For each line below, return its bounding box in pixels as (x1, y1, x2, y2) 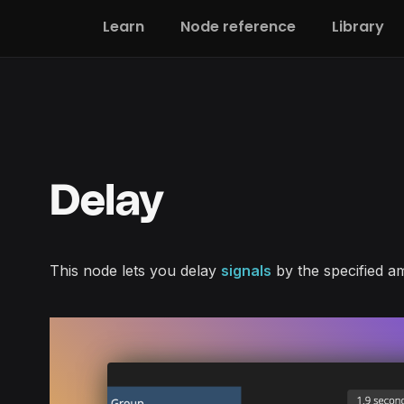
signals (221, 262, 271, 280)
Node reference (180, 16, 296, 37)
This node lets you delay (50, 262, 221, 280)
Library (332, 16, 384, 37)
